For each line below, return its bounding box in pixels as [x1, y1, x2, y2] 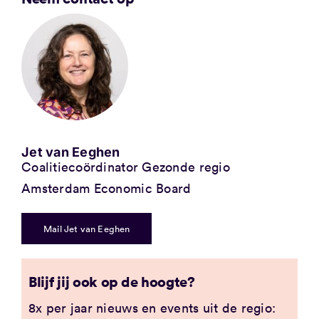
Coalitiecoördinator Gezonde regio [21, 157, 230, 175]
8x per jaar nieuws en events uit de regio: [28, 298, 276, 316]
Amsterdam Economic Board [21, 179, 192, 197]
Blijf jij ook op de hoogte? [28, 271, 195, 291]
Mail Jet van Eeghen [43, 221, 130, 235]
